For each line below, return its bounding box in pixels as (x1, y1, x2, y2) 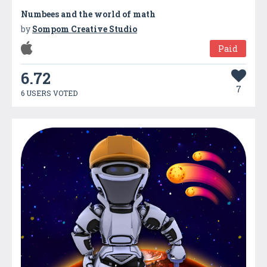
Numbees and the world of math (21, 8, 156, 20)
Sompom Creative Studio (32, 23, 137, 35)
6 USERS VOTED (21, 88, 77, 98)
